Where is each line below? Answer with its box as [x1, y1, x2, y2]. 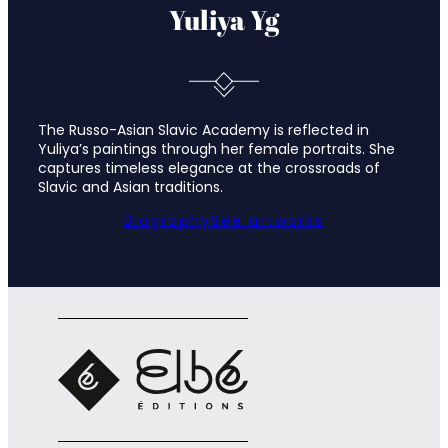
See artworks [211, 210, 324, 231]
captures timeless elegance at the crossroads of [38, 158, 380, 179]
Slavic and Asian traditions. [38, 177, 223, 198]
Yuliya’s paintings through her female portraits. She [38, 139, 395, 160]
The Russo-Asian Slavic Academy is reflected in [38, 120, 369, 141]
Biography [124, 210, 211, 231]
